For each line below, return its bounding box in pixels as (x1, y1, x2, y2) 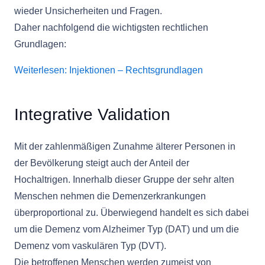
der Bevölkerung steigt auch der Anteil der (14, 158, 189, 168)
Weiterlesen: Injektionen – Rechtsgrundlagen (14, 65, 203, 75)
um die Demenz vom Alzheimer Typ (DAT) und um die (14, 224, 239, 234)
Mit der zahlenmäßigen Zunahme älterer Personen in (14, 141, 235, 151)
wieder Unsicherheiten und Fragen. (14, 6, 162, 16)
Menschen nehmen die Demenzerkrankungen (14, 191, 206, 201)
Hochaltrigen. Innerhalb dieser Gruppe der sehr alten (14, 174, 234, 185)
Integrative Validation (14, 105, 170, 124)
